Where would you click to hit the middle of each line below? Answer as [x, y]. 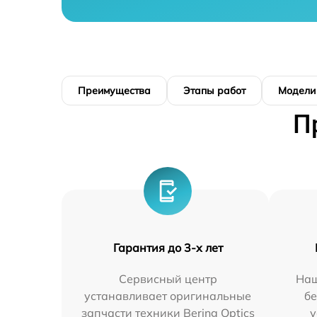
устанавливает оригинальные [168, 296]
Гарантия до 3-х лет [168, 248]
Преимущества [114, 91]
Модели [297, 91]
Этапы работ [214, 91]
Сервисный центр [168, 279]
